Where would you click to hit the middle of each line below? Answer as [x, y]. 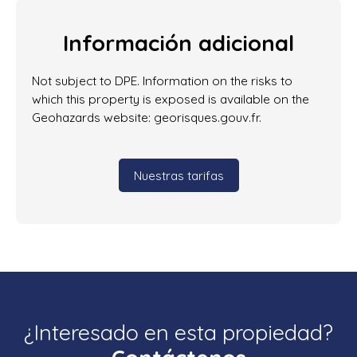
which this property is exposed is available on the [171, 99]
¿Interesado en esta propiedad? [178, 333]
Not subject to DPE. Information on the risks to [162, 81]
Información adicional [178, 43]
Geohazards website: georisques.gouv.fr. [147, 118]
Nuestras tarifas [178, 175]
